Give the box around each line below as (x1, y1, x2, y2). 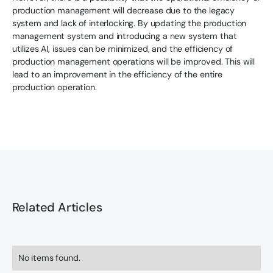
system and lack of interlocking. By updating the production (12, 17, 247, 29)
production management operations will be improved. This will (12, 55, 255, 67)
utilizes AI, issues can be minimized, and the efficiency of (12, 43, 233, 54)
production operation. (12, 81, 97, 93)
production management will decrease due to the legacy (12, 4, 235, 16)
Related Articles (12, 199, 102, 215)
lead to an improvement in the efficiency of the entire (12, 68, 222, 80)
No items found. (18, 252, 80, 263)
